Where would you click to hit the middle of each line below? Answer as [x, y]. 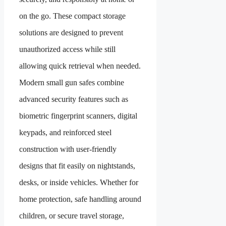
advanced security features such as [74, 99]
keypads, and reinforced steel [65, 132]
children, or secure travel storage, [72, 215]
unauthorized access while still [67, 49]
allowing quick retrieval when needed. [80, 66]
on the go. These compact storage [72, 16]
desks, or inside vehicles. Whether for [79, 182]
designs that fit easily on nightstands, [77, 165]
